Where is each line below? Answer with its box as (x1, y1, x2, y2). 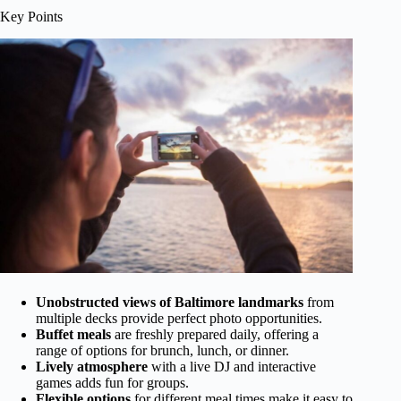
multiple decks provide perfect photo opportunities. (36, 311, 322, 327)
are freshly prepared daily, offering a (111, 327, 319, 343)
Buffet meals (36, 327, 111, 343)
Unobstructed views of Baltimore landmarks (36, 294, 303, 311)
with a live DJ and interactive (148, 359, 316, 375)
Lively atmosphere (36, 359, 148, 375)
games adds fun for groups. (36, 375, 189, 391)
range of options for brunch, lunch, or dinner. (36, 343, 289, 359)
